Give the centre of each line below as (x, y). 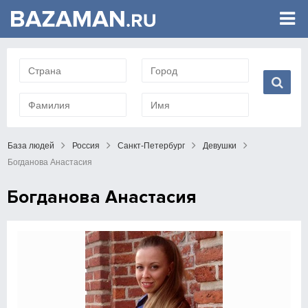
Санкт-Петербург (151, 146)
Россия (86, 146)
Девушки (220, 146)
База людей (31, 146)
